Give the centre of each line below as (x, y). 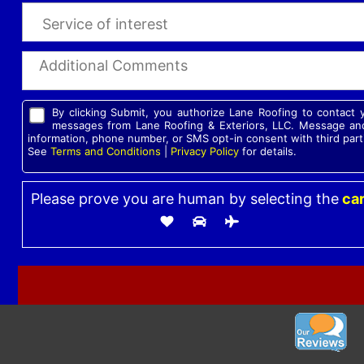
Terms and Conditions (105, 151)
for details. (267, 151)
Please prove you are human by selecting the (184, 198)
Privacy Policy (204, 151)
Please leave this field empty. (109, 253)
